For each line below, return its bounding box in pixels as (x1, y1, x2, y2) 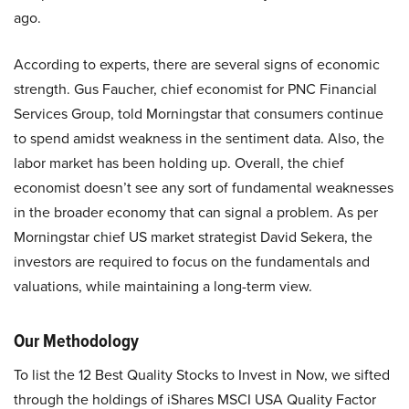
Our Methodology (14, 327, 139, 354)
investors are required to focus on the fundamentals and (14, 251, 370, 272)
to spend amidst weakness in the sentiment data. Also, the (14, 128, 384, 149)
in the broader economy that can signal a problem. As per (14, 202, 378, 223)
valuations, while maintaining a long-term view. (14, 276, 312, 297)
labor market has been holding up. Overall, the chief (14, 152, 344, 173)
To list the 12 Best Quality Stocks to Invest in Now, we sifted (14, 364, 390, 385)
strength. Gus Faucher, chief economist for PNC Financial (14, 79, 377, 100)
